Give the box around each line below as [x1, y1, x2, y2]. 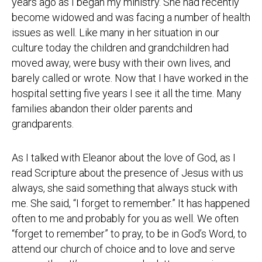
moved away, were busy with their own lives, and [12, 57, 230, 69]
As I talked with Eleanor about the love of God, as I [12, 151, 236, 164]
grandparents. [12, 118, 74, 130]
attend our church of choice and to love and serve [12, 243, 235, 255]
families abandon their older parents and [12, 102, 192, 115]
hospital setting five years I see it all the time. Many [12, 87, 242, 99]
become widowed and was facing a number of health [12, 11, 250, 23]
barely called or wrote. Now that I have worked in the [12, 72, 249, 84]
